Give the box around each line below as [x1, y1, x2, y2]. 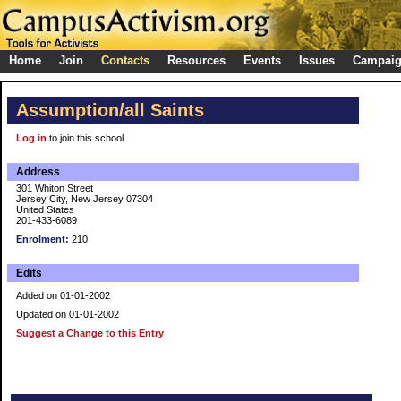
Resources [167, 54, 226, 67]
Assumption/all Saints [16, 100, 204, 120]
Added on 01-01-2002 [16, 290, 110, 301]
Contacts [101, 54, 149, 67]
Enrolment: [16, 234, 69, 244]
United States [16, 204, 74, 215]
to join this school [47, 132, 124, 143]
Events [243, 54, 281, 67]
